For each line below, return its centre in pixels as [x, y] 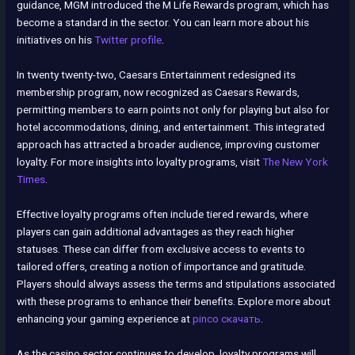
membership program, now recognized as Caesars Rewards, [158, 92]
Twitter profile [128, 39]
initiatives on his [56, 39]
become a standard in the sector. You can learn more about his [163, 22]
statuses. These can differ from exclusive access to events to [161, 248]
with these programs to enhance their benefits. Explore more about [174, 301]
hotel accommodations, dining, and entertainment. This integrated [171, 126]
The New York [296, 161]
